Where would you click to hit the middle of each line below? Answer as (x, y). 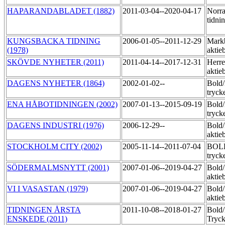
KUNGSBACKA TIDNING (54, 41)
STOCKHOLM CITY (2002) (54, 147)
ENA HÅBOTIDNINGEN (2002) (62, 104)
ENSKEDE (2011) (37, 219)
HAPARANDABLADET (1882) (61, 11)
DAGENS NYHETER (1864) (56, 83)
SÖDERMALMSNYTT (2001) (58, 168)
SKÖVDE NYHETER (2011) (55, 62)
